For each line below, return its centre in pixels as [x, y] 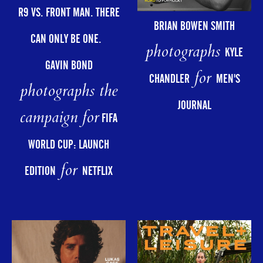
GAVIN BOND [69, 65]
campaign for [60, 119]
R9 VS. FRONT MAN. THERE [69, 12]
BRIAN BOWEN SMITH [194, 26]
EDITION [40, 171]
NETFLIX [97, 171]
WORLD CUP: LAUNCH [69, 144]
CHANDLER [169, 79]
